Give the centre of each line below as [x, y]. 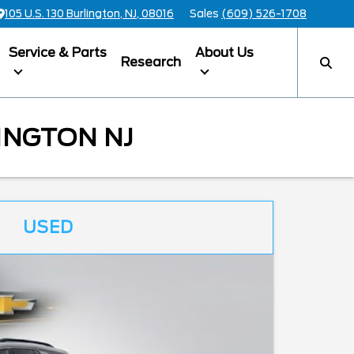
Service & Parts [57, 53]
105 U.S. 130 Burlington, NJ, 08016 [89, 14]
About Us [224, 53]
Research [151, 62]
